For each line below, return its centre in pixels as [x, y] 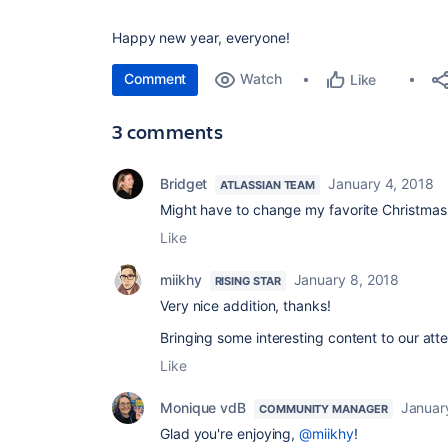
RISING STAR [247, 281]
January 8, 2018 [346, 279]
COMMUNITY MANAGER [323, 409]
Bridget [184, 183]
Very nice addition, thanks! [245, 305]
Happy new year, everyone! [203, 37]
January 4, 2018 [381, 183]
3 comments [167, 131]
